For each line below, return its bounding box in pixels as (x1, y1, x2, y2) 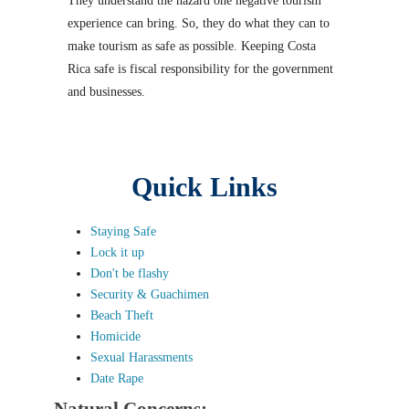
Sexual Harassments (90, 351, 193, 364)
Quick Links (131, 172, 278, 202)
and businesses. (68, 85, 145, 99)
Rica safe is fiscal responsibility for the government (68, 62, 333, 76)
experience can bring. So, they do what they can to (68, 16, 330, 30)
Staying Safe (90, 225, 156, 238)
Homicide (90, 330, 141, 343)
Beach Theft (90, 309, 153, 322)
